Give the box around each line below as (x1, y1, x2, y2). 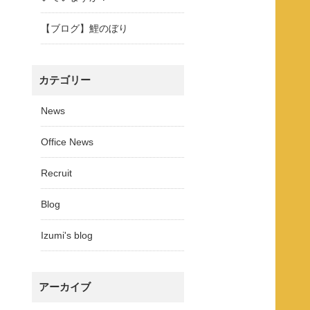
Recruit (41, 167, 72, 179)
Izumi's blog (41, 230, 93, 241)
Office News (41, 136, 93, 147)
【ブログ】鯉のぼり (41, 23, 128, 34)
